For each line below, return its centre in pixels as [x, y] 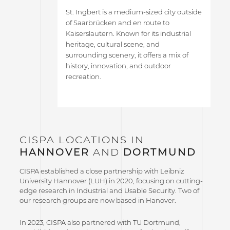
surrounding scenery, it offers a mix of [127, 55]
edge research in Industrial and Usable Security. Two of [109, 190]
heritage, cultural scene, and [113, 44]
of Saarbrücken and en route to [118, 23]
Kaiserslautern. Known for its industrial [129, 34]
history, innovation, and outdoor [119, 66]
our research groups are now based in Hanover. [98, 200]
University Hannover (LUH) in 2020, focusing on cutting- [111, 180]
